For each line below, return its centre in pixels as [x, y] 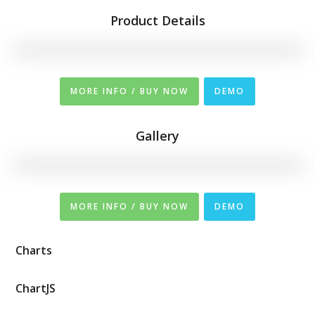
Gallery [157, 135]
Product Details [157, 20]
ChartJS [36, 288]
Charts [34, 250]
